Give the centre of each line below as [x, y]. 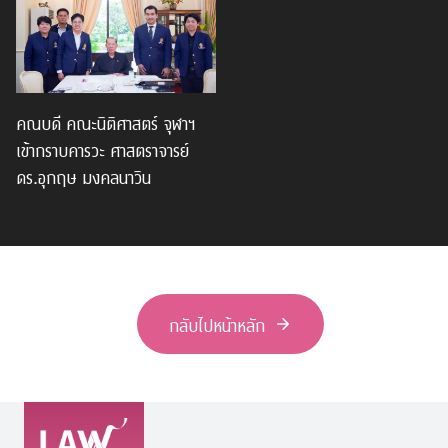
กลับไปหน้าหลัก [216, 324]
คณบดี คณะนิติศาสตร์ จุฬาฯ [106, 122]
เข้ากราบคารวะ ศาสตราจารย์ [102, 149]
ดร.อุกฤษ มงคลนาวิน [83, 176]
